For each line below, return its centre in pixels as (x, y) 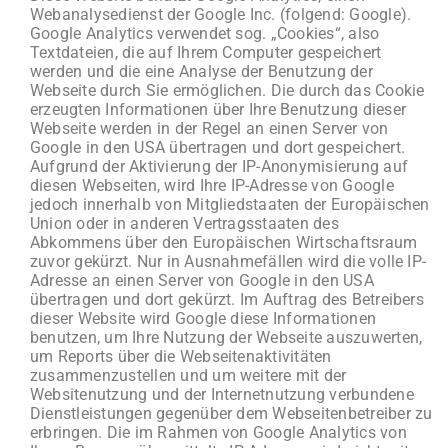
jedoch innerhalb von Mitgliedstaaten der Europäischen (229, 204)
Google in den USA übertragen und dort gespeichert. (217, 147)
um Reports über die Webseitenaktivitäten (180, 356)
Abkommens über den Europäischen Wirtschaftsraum (223, 242)
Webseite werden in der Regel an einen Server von (209, 128)
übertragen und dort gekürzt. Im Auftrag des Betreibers (226, 299)
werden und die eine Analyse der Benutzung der (201, 71)
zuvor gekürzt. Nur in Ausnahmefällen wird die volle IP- (228, 261)
